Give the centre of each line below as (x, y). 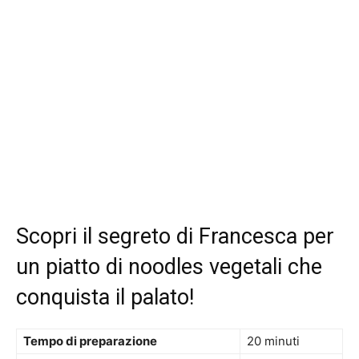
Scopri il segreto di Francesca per (175, 237)
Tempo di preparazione (90, 341)
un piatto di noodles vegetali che (169, 267)
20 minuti (273, 341)
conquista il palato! (105, 298)
